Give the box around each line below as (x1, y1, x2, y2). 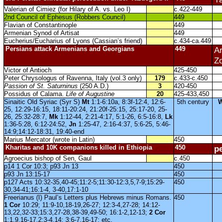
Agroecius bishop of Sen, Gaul (3, 155, 92, 162)
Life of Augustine (65, 90, 114, 98)
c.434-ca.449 (173, 37, 211, 45)
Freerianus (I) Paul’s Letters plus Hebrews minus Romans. (3, 194, 171, 201)
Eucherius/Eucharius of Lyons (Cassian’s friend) (3, 37, 142, 45)
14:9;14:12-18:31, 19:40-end (3, 128, 84, 135)
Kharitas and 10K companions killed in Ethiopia (5, 144, 152, 151)
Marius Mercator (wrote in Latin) (3, 136, 95, 143)
